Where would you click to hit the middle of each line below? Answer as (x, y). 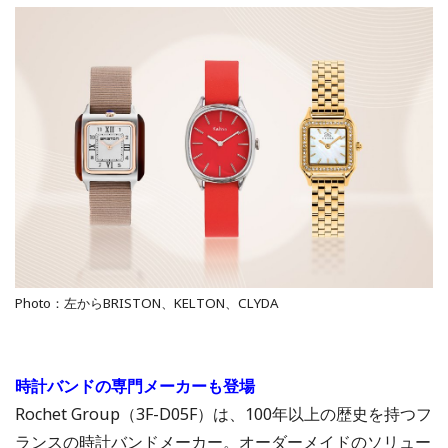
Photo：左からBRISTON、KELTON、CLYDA (147, 303)
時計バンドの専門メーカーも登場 (135, 386)
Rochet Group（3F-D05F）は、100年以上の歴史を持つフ (223, 414)
